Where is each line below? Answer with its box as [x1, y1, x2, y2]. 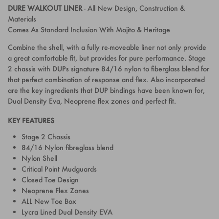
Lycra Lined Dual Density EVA [22, 207, 112, 217]
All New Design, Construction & [88, 3, 185, 13]
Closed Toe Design [22, 175, 79, 184]
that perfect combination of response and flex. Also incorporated [8, 74, 205, 84]
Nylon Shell [22, 153, 57, 163]
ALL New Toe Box [22, 196, 76, 206]
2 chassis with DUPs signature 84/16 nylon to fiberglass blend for [8, 64, 209, 73]
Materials [8, 14, 36, 23]
